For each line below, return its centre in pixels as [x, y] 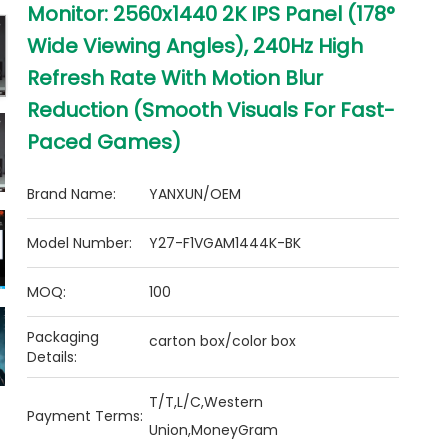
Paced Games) [104, 142]
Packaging [63, 337]
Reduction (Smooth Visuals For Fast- [211, 110]
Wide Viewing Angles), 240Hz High [195, 46]
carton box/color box [223, 341]
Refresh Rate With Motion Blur [175, 78]
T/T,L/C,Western [206, 402]
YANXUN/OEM [195, 194]
